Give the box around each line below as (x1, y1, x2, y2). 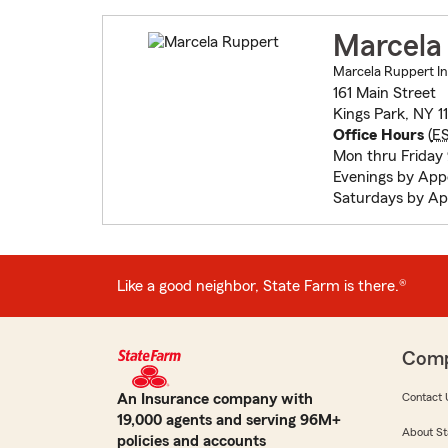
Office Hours (332, 127, 424, 144)
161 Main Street (332, 85, 436, 102)
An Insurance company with (117, 391, 313, 408)
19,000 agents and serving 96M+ (117, 412, 341, 429)
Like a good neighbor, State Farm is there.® (117, 277, 407, 294)
